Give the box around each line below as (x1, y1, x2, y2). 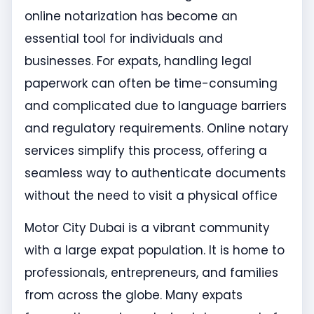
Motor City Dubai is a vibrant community (25, 219, 270, 237)
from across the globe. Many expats (25, 287, 243, 304)
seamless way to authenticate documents (25, 164, 286, 182)
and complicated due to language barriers (25, 97, 287, 114)
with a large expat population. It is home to (25, 242, 285, 259)
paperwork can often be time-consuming (25, 74, 278, 92)
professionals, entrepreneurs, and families (25, 264, 278, 282)
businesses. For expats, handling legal (25, 52, 252, 69)
